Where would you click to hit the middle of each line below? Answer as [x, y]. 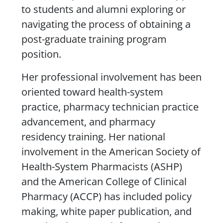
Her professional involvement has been [111, 77]
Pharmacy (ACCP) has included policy [106, 196]
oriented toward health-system [92, 92]
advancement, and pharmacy [88, 121]
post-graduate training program [94, 39]
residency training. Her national [93, 136]
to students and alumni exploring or [103, 9]
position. [41, 54]
